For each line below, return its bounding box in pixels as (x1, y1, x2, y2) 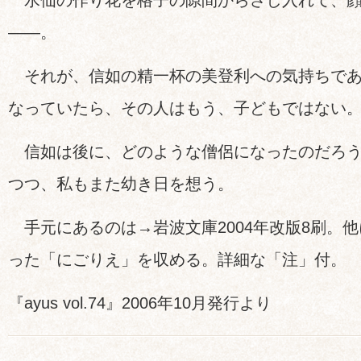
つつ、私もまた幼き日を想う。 (8, 175, 234, 193)
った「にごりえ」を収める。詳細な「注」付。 (8, 251, 346, 268)
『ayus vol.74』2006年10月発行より (8, 294, 272, 312)
